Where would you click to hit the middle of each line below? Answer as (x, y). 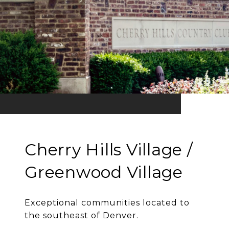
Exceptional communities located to (107, 203)
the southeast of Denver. (82, 216)
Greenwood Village (104, 172)
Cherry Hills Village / (109, 150)
